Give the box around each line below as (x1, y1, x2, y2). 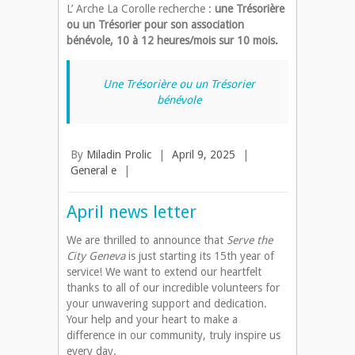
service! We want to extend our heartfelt (67, 265, 261, 279)
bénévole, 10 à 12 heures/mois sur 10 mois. (67, 34, 278, 48)
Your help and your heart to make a (67, 313, 238, 326)
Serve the (227, 234, 273, 247)
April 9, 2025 (172, 148, 235, 162)
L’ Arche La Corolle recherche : (67, 2, 212, 16)
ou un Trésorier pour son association (67, 18, 244, 32)
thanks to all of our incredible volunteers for (67, 281, 280, 295)
